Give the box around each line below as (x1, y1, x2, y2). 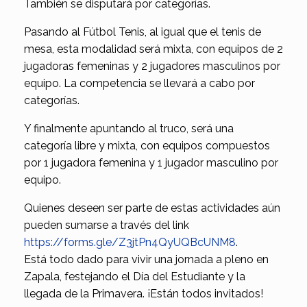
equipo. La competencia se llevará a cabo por (24, 77, 255, 90)
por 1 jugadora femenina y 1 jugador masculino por (24, 156, 278, 170)
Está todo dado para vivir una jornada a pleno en (24, 253, 269, 267)
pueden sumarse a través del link (24, 219, 189, 232)
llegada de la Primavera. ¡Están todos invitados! (24, 287, 263, 301)
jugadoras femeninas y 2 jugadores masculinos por (24, 60, 280, 73)
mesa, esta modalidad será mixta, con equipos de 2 (24, 42, 283, 56)
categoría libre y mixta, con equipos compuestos (24, 139, 270, 153)
